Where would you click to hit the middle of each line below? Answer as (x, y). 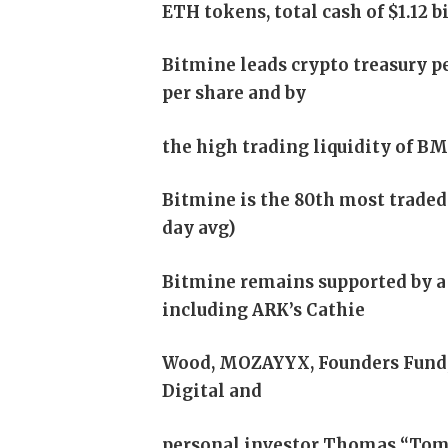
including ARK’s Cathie (264, 310)
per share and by (234, 94)
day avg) (199, 229)
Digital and (212, 392)
